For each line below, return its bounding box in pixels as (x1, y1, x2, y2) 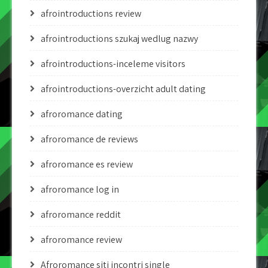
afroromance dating (41, 108, 123, 120)
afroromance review (41, 233, 122, 246)
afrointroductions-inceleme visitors (41, 57, 185, 70)
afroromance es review (41, 158, 133, 170)
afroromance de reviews (41, 133, 138, 145)
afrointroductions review (41, 7, 141, 20)
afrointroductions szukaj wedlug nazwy (41, 32, 198, 45)
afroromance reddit (41, 208, 121, 221)
